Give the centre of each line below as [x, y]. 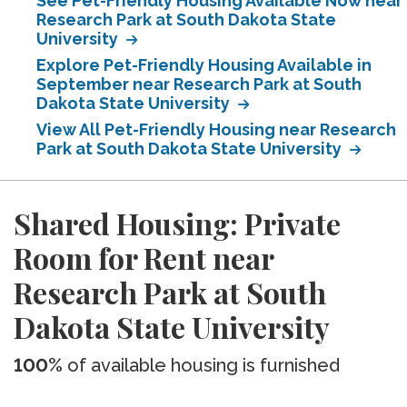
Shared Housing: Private [177, 223]
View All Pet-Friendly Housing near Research [216, 129]
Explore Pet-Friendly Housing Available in [204, 65]
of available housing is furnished [201, 365]
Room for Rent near [144, 258]
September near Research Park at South [199, 84]
